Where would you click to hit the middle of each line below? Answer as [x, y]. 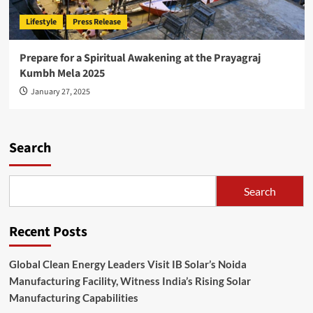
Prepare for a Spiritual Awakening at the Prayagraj [140, 58]
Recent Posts [48, 232]
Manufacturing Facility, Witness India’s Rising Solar [130, 281]
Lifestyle [41, 22]
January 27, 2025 [60, 92]
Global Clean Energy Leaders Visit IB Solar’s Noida [128, 264]
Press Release [96, 22]
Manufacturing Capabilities [73, 298]
